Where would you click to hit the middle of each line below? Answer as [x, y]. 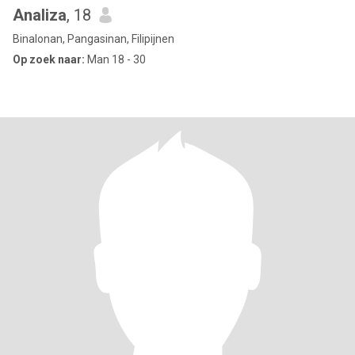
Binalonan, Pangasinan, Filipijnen [94, 39]
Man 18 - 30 [115, 59]
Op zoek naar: [49, 59]
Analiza [40, 15]
